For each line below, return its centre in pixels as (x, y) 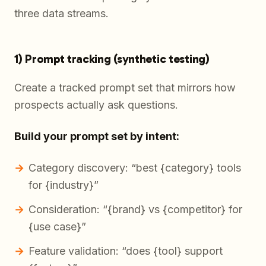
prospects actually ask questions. (96, 105)
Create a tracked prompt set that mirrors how (125, 88)
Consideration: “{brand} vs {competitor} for (135, 210)
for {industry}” (64, 185)
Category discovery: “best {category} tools (135, 168)
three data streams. (61, 14)
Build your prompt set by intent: (97, 137)
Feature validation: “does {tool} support (126, 251)
